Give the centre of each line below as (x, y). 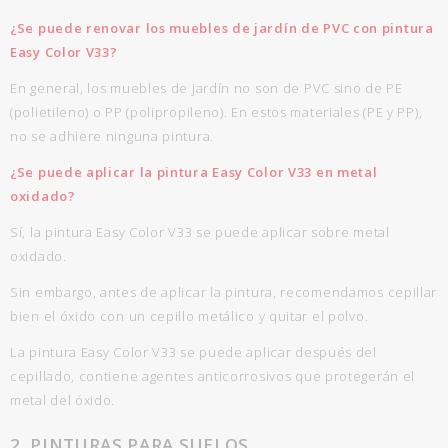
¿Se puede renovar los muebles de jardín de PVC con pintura (222, 28)
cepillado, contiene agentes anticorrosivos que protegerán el (213, 376)
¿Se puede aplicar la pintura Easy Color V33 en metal (194, 172)
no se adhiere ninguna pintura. (112, 136)
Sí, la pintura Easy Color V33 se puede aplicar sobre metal (200, 232)
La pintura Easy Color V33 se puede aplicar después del (193, 352)
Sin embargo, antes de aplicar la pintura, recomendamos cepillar (224, 292)
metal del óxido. (63, 400)
